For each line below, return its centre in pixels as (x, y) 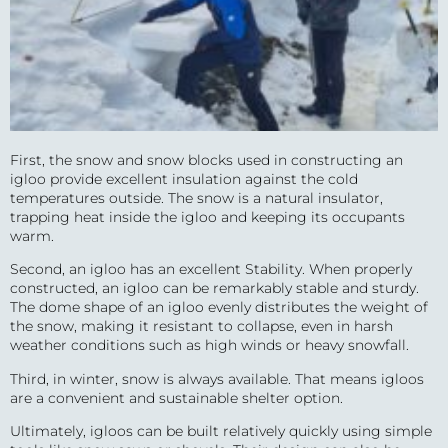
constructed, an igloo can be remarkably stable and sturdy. (214, 288)
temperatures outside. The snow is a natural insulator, (196, 198)
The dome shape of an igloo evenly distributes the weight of (219, 307)
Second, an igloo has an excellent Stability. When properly (211, 269)
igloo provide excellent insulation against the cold (184, 179)
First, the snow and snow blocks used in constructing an (206, 160)
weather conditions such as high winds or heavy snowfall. (209, 345)
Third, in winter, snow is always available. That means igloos (217, 378)
